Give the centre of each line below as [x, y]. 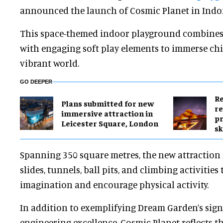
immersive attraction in [107, 113]
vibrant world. [50, 63]
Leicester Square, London [110, 123]
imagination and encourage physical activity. [114, 185]
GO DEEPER [36, 82]
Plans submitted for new [108, 103]
